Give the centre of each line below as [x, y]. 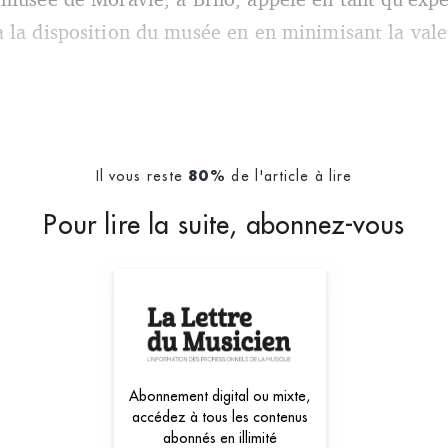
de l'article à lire [289, 176]
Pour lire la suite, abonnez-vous [224, 225]
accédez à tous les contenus [219, 417]
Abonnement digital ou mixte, [220, 396]
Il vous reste [142, 176]
